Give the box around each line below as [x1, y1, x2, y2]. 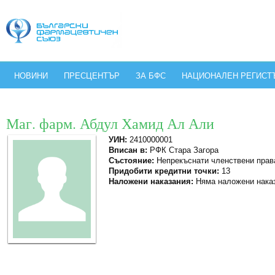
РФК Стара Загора [147, 145, 219, 155]
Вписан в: [109, 145, 147, 155]
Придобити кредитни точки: [109, 166, 219, 176]
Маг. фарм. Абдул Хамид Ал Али [6, 114, 214, 133]
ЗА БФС [136, 71, 166, 80]
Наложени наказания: [109, 177, 193, 186]
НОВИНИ [14, 71, 48, 80]
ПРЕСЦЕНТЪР [64, 71, 120, 80]
